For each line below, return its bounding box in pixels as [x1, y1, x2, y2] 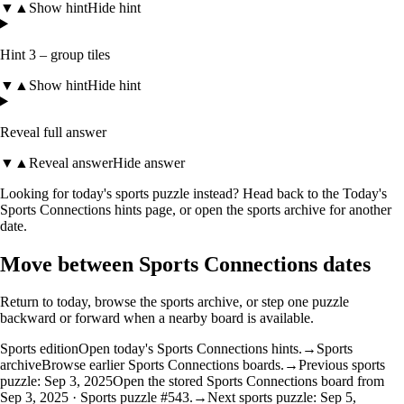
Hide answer [113, 154, 185, 170]
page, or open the [145, 201, 243, 217]
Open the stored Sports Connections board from [113, 373, 384, 390]
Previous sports [298, 357, 385, 373]
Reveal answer [29, 154, 113, 170]
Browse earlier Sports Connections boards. [41, 357, 284, 373]
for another [329, 201, 391, 217]
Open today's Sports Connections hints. [78, 341, 302, 357]
